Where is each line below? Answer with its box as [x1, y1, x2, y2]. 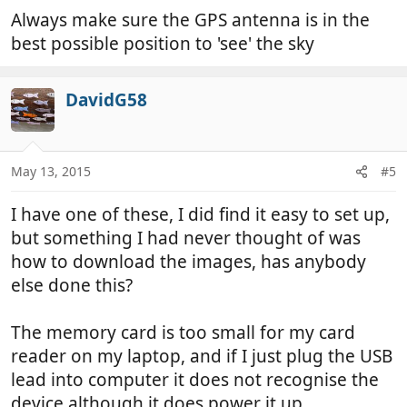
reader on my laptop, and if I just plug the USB [11, 344, 392, 369]
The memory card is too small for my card [11, 321, 355, 345]
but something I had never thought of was [11, 226, 361, 251]
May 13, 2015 [11, 163, 91, 181]
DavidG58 [65, 87, 147, 112]
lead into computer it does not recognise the [11, 368, 379, 392]
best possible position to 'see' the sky [11, 31, 314, 55]
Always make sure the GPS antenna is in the [11, 7, 370, 32]
